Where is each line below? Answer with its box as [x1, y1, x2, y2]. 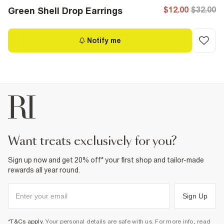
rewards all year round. [8, 166, 80, 174]
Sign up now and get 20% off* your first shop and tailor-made [8, 156, 204, 164]
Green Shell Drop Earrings [8, 5, 122, 16]
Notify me [87, 36, 121, 44]
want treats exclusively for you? [19, 135, 177, 147]
